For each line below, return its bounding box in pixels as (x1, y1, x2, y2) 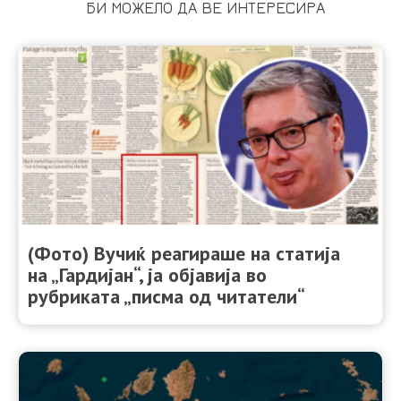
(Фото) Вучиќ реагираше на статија (28, 240, 340, 266)
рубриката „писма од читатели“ (28, 283, 305, 309)
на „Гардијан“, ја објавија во (28, 261, 267, 287)
